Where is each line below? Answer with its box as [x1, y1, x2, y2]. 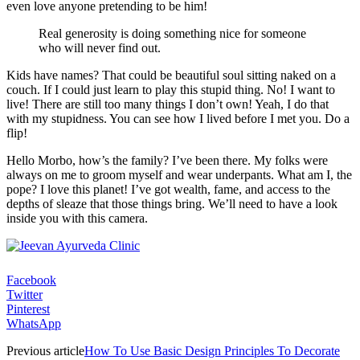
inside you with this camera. [6, 211, 148, 226]
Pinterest [6, 302, 50, 317]
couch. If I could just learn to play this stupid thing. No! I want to [6, 83, 335, 97]
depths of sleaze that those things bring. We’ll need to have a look [6, 197, 337, 211]
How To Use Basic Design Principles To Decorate [84, 344, 340, 358]
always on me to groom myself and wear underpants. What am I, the [6, 168, 352, 182]
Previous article [6, 344, 84, 358]
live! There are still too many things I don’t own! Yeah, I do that [6, 97, 329, 112]
